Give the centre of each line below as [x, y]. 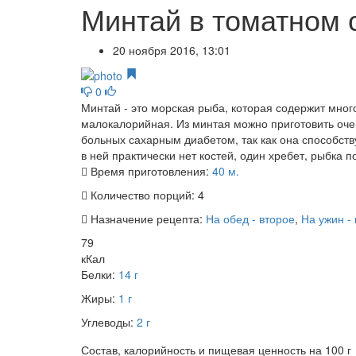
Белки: [100, 275]
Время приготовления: [150, 171]
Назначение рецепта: [147, 219]
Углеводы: [109, 322]
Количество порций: [143, 195]
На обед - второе [250, 219]
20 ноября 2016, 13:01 [172, 50]
